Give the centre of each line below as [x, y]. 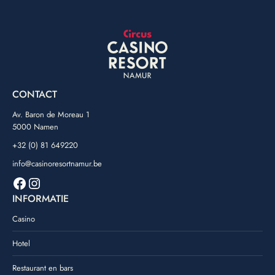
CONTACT [35, 95]
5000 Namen [35, 127]
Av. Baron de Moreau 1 [51, 115]
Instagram [57, 182]
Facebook [41, 182]
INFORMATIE [41, 199]
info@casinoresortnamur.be [57, 164]
